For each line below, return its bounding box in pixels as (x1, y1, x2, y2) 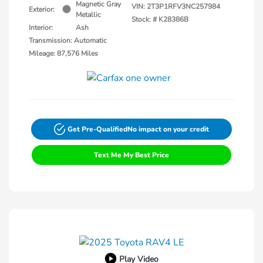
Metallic (76, 9, 101, 19)
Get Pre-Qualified (68, 124, 128, 134)
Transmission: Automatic (29, 35, 107, 45)
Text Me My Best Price (94, 150, 169, 160)
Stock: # (131, 14, 157, 24)
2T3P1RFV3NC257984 (147, 1, 220, 11)
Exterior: (29, 4, 55, 14)
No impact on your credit (127, 124, 210, 134)
